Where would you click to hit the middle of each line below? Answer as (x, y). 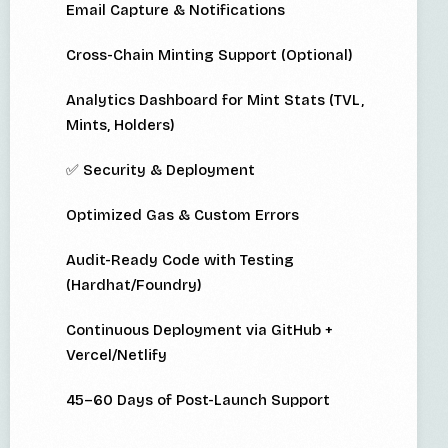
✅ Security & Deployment (160, 170)
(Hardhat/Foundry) (134, 285)
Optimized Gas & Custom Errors (182, 215)
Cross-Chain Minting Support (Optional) (209, 55)
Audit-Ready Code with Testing (180, 260)
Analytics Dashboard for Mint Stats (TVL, (215, 100)
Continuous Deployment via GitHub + (199, 330)
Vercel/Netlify (116, 355)
